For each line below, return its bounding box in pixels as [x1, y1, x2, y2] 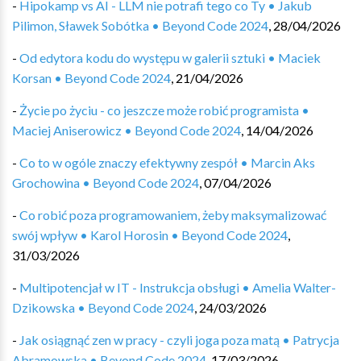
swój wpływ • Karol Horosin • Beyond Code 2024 [12, 227, 288, 243]
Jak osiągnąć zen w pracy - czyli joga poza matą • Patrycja [19, 332, 339, 347]
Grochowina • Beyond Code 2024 [12, 175, 199, 190]
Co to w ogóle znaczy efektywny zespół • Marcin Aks [19, 155, 315, 170]
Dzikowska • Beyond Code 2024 [12, 300, 194, 315]
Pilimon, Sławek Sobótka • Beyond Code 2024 [12, 18, 268, 33]
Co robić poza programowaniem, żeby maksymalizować [19, 207, 326, 222]
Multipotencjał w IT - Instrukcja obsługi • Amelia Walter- [19, 280, 336, 295]
